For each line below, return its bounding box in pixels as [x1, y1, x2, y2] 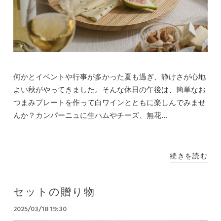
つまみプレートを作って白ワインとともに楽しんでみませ [13, 98, 206, 107]
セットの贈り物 [13, 184, 96, 201]
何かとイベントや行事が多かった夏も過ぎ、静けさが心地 [13, 73, 206, 81]
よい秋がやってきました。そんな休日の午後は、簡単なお [13, 85, 206, 94]
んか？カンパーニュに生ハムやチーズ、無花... [13, 111, 167, 120]
